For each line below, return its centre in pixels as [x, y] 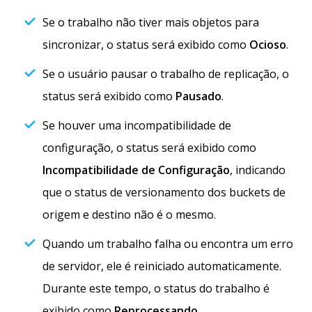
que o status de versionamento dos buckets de [164, 193]
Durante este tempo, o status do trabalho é [156, 289]
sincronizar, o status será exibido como [146, 45]
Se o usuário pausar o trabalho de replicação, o [166, 74]
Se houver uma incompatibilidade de [137, 126]
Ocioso [268, 45]
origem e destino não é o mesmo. [129, 215]
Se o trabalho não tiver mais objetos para [151, 23]
